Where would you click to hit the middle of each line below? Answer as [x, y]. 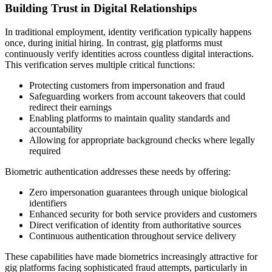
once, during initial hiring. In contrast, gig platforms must [114, 43]
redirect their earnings [70, 107]
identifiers [48, 203]
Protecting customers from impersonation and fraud [127, 86]
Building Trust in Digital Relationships [101, 8]
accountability [56, 129]
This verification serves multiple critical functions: [100, 65]
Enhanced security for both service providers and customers [143, 214]
